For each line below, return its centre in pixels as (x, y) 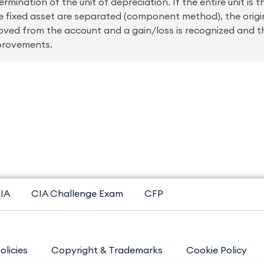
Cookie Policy (217, 250)
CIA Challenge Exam (77, 194)
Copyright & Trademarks (107, 250)
